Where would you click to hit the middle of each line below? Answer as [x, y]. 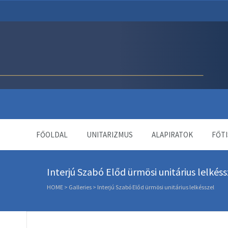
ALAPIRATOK [172, 135]
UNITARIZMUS [110, 135]
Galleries [80, 187]
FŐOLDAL [52, 135]
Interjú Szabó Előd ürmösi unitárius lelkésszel [156, 187]
